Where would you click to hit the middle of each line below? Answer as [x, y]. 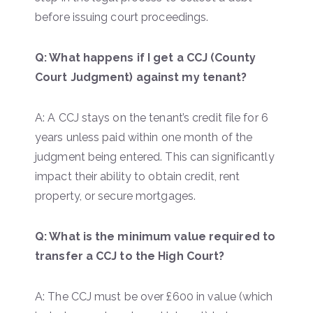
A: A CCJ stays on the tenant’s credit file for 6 [152, 117]
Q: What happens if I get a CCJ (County [145, 57]
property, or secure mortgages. [116, 196]
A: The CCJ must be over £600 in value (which [154, 296]
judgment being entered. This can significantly [155, 156]
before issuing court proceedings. [122, 17]
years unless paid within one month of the [144, 137]
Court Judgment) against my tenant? [141, 77]
